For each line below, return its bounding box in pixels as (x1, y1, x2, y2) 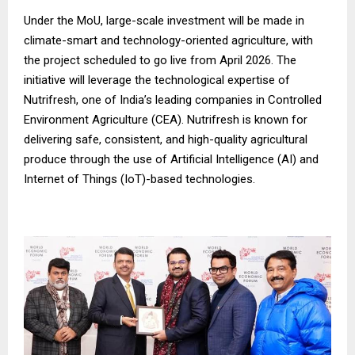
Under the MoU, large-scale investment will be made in (24, 13, 304, 28)
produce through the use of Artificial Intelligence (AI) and (24, 151, 319, 166)
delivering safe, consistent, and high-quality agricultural (24, 132, 307, 147)
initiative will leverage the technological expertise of (24, 72, 290, 87)
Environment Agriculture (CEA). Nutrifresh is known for (24, 112, 307, 127)
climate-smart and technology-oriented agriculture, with (24, 32, 313, 48)
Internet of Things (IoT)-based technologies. (24, 171, 255, 186)
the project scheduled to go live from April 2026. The (24, 52, 296, 67)
